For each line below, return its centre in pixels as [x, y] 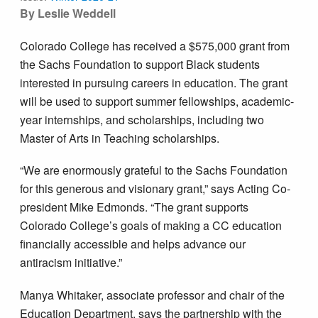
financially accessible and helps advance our [133, 244]
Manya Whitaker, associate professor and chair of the [153, 295]
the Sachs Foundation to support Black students [140, 64]
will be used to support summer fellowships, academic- [157, 101]
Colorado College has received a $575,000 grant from [155, 45]
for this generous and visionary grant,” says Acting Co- [155, 189]
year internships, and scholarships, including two [142, 119]
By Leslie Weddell [68, 13]
